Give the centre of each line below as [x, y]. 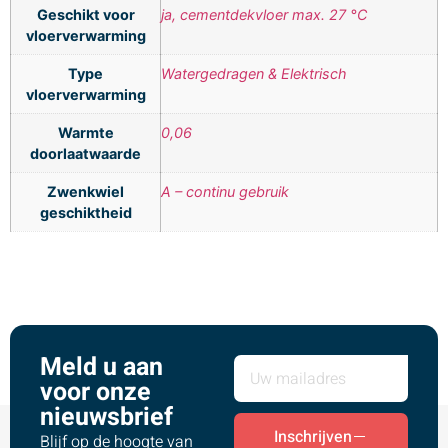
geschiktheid [85, 212]
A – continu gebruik [225, 191]
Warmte [85, 132]
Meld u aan [101, 368]
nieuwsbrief [106, 418]
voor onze [95, 393]
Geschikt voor [85, 14]
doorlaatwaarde [85, 153]
